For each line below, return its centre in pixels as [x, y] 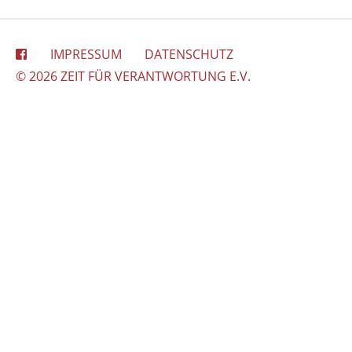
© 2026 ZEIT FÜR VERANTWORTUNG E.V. [133, 76]
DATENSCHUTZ [189, 54]
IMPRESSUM [86, 54]
